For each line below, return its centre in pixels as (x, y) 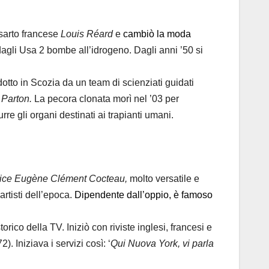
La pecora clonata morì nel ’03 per (105, 98)
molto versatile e (165, 179)
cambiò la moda (156, 34)
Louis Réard (88, 34)
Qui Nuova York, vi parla (162, 244)
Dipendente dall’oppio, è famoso (144, 195)
